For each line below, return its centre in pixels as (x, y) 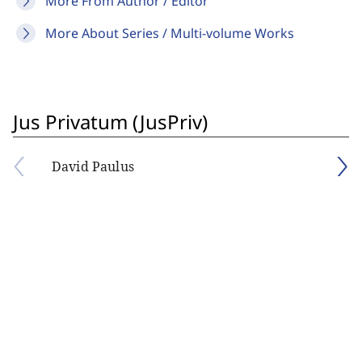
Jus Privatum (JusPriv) (110, 122)
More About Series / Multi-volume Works (170, 33)
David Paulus (93, 166)
